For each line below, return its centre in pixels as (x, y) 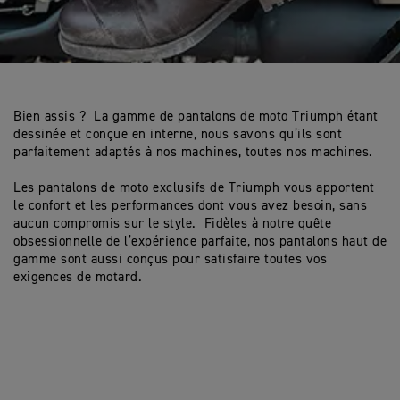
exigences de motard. (82, 277)
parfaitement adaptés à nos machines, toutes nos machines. (195, 152)
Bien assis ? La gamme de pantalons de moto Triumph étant (196, 117)
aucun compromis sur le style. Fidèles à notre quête (172, 224)
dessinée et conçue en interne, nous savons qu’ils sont (178, 134)
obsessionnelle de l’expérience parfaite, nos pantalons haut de (200, 242)
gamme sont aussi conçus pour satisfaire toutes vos (170, 259)
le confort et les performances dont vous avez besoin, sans (190, 206)
